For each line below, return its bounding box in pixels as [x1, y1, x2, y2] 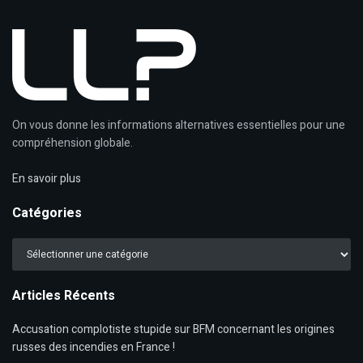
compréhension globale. [12, 134, 133, 152]
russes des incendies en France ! [12, 338, 175, 356]
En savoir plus [12, 169, 81, 187]
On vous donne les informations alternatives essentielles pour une [12, 116, 345, 134]
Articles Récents [12, 285, 115, 305]
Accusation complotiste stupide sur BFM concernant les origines [12, 320, 335, 338]
